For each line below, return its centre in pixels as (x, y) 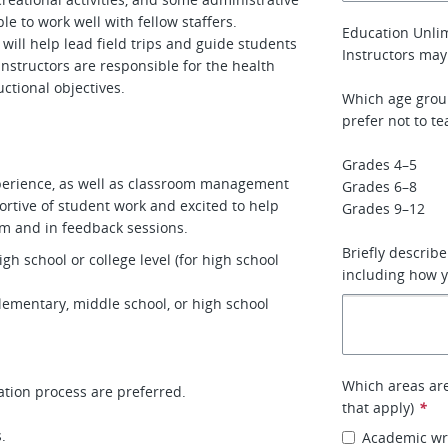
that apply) (378, 407)
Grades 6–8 (380, 186)
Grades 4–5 (380, 164)
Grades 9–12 (384, 208)
